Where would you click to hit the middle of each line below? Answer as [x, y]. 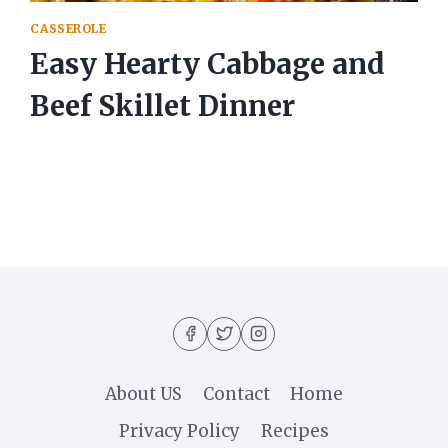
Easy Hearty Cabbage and [208, 64]
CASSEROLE [68, 28]
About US [144, 393]
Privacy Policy [180, 430]
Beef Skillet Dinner [163, 106]
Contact [236, 393]
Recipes [294, 430]
